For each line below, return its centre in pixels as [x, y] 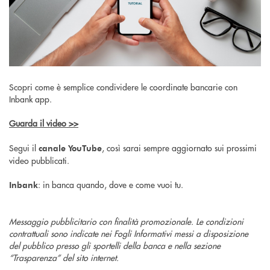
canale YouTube [70, 148]
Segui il [24, 147]
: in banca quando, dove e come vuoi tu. [111, 184]
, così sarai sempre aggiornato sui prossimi [179, 147]
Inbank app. [30, 99]
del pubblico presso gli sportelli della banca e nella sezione [115, 245]
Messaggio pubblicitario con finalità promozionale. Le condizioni [126, 221]
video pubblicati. [39, 160]
